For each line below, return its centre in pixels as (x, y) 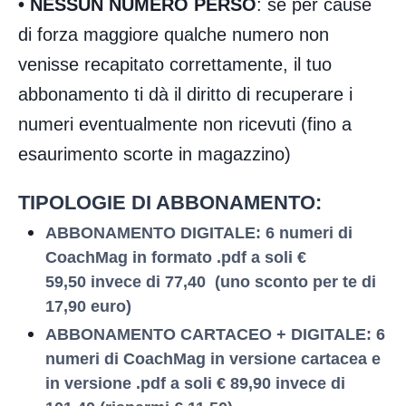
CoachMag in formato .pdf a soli (171, 257)
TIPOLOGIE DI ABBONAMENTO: (170, 202)
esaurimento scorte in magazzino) (155, 154)
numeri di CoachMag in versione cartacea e (213, 358)
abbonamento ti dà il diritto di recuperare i (185, 94)
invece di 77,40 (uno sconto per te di (233, 281)
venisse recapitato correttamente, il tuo (175, 64)
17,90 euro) (88, 306)
